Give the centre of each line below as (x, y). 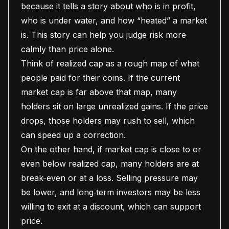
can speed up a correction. (73, 135)
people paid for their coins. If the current (100, 78)
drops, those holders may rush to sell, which (108, 121)
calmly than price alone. (67, 49)
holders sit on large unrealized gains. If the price (114, 106)
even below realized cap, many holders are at (110, 164)
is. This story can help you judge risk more (104, 35)
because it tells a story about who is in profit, (108, 6)
